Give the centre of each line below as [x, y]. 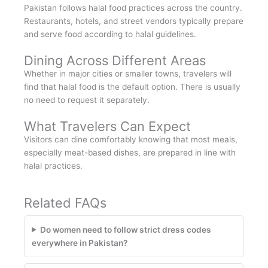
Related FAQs [65, 202]
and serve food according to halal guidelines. [110, 34]
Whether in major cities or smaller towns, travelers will [128, 73]
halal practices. [53, 165]
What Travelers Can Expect [107, 126]
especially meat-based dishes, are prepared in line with [130, 152]
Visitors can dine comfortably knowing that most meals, [131, 139]
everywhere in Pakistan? [80, 243]
